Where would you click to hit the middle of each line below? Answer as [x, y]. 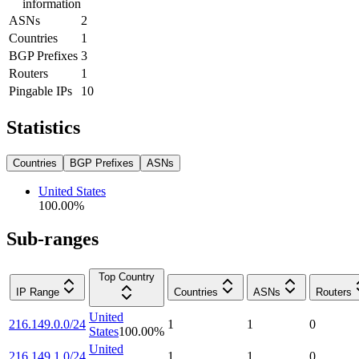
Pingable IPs [40, 91]
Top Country [127, 277]
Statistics [43, 127]
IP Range [38, 292]
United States [72, 191]
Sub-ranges [52, 239]
